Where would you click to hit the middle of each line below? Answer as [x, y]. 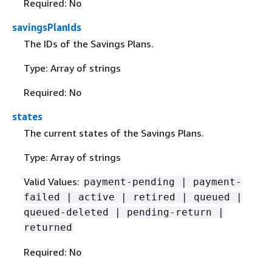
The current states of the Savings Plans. [114, 133]
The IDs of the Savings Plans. [88, 44]
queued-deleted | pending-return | [124, 212]
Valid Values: [53, 182]
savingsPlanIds [47, 27]
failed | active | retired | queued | [133, 197]
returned [48, 228]
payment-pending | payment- [162, 182]
